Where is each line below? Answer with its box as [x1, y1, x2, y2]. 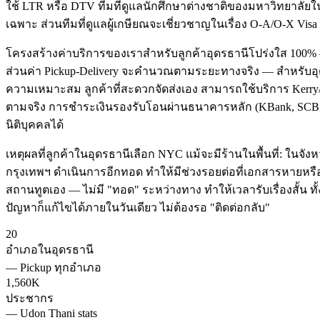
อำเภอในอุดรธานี [6, 244, 94, 256]
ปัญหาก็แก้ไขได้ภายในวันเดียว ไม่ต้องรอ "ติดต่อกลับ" [6, 201, 270, 214]
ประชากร [6, 292, 54, 305]
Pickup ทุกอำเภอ [20, 261, 101, 274]
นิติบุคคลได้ [6, 119, 64, 131]
